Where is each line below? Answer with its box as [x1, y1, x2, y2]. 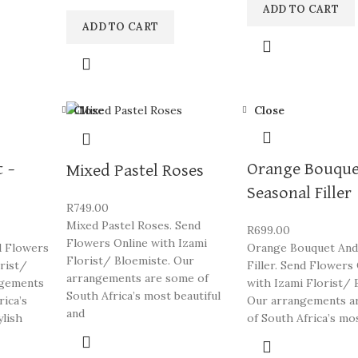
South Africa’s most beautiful [66, 288, 221, 303]
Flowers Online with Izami [66, 235, 207, 250]
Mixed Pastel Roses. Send [66, 217, 201, 233]
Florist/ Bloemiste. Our [66, 253, 194, 268]
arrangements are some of [66, 270, 209, 285]
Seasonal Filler [246, 185, 352, 202]
